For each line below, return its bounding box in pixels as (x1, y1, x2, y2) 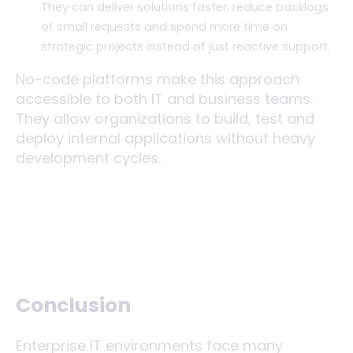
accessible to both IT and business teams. (16, 88, 313, 109)
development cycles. (16, 147, 161, 168)
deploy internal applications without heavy (16, 128, 315, 148)
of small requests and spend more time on (41, 18, 288, 35)
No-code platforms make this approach (16, 69, 299, 89)
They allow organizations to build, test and (16, 108, 314, 128)
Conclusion (16, 292, 131, 320)
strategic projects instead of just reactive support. (41, 38, 330, 54)
